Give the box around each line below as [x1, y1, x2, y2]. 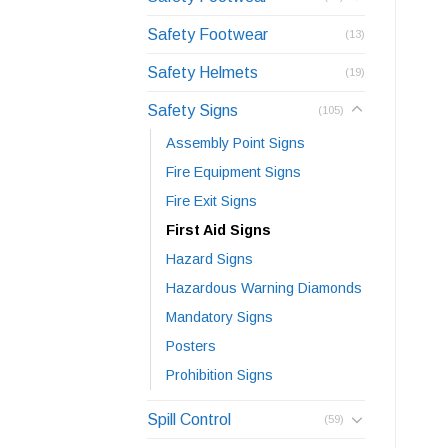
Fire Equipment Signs [166, 163, 301, 180]
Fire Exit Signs [166, 192, 257, 209]
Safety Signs [147, 101, 238, 119]
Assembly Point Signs [166, 134, 305, 151]
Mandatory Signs [166, 308, 273, 325]
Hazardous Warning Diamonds [166, 279, 362, 296]
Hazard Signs [166, 250, 253, 267]
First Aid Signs [166, 221, 271, 238]
